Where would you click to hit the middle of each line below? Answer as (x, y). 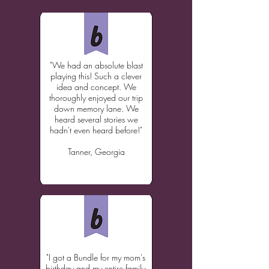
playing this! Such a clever (96, 76)
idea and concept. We (96, 87)
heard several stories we (96, 119)
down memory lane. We (96, 108)
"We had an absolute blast (96, 65)
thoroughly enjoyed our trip (96, 98)
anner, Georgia (98, 152)
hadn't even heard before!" (96, 130)
